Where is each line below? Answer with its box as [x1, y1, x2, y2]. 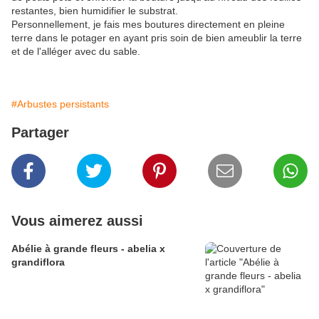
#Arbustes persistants [11, 98, 109, 110]
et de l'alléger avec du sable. [11, 46, 140, 58]
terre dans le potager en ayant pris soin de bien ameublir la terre [11, 32, 302, 44]
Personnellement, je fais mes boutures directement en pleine [11, 19, 285, 31]
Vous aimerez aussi [11, 213, 143, 229]
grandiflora [11, 256, 65, 268]
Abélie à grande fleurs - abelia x [11, 243, 165, 255]
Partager [11, 125, 69, 141]
